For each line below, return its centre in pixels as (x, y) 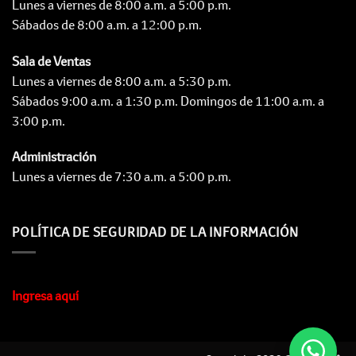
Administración (54, 157)
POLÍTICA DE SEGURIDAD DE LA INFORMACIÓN (156, 232)
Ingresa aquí (45, 295)
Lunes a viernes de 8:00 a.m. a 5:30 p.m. (122, 81)
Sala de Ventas (52, 61)
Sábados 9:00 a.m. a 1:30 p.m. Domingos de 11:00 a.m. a (168, 101)
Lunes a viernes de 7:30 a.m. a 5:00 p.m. (122, 177)
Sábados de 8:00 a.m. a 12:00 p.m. (107, 24)
